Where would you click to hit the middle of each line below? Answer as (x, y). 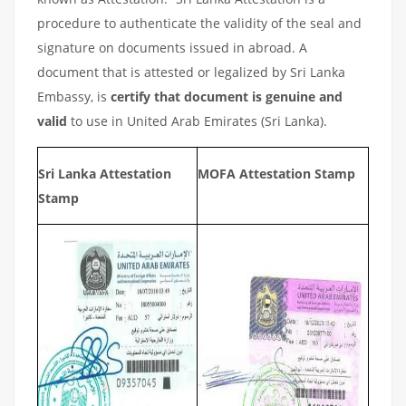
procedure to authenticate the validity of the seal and (199, 23)
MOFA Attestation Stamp (276, 174)
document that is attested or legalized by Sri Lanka (191, 72)
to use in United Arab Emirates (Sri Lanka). (199, 121)
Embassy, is (74, 97)
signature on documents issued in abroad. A (172, 48)
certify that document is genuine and (227, 97)
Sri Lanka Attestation (105, 174)
